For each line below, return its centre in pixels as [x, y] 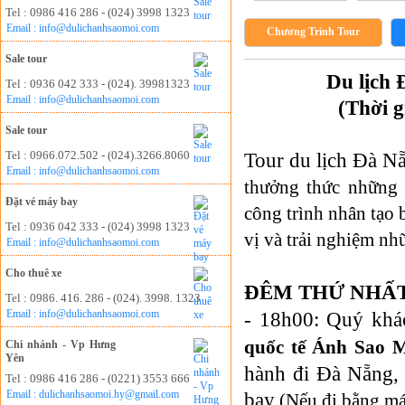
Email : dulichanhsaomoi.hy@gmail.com [93, 394]
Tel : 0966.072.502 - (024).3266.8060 [98, 155]
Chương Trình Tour [313, 32]
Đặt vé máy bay [42, 202]
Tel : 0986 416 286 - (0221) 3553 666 [98, 378]
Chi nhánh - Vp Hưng [61, 344]
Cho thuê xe [33, 273]
